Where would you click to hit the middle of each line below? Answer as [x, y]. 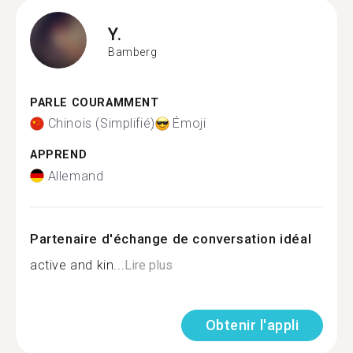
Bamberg [133, 52]
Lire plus [149, 265]
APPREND [59, 155]
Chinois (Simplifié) [101, 123]
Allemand [76, 176]
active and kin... [78, 265]
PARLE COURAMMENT [95, 102]
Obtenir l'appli [252, 325]
